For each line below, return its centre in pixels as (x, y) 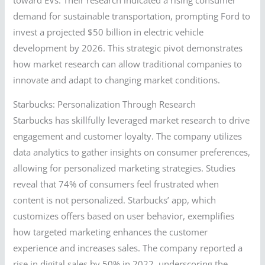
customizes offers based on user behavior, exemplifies (124, 216)
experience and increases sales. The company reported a (128, 248)
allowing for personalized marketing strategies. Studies (125, 168)
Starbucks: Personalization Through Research (105, 104)
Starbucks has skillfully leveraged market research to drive (132, 120)
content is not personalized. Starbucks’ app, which (115, 200)
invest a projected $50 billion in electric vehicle (109, 32)
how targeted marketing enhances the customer (111, 232)
